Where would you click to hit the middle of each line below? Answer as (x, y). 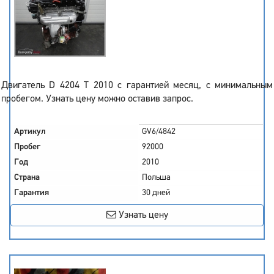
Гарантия (31, 193)
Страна (27, 178)
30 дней (156, 193)
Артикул (30, 132)
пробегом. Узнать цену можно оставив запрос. (97, 99)
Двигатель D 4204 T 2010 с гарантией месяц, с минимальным (137, 86)
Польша (156, 178)
